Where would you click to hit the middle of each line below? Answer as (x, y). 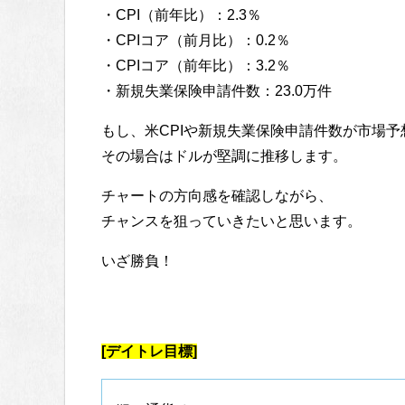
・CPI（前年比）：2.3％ (181, 15)
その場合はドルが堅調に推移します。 (224, 156)
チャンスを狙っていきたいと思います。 (231, 221)
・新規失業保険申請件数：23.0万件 (217, 91)
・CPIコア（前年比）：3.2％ (196, 66)
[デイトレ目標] (149, 352)
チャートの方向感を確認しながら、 (217, 196)
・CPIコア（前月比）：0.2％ (196, 41)
